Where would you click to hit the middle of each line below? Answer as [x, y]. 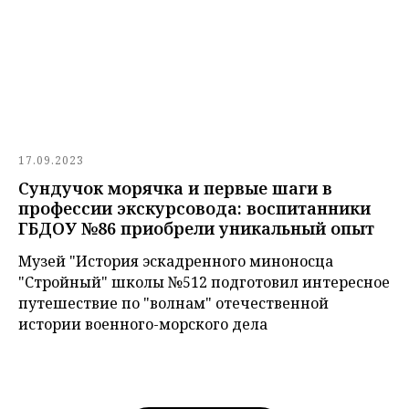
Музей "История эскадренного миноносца [176, 262]
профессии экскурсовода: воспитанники [194, 209]
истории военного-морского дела [143, 325]
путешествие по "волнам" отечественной [173, 304]
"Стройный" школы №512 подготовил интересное [204, 283]
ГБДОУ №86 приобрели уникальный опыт [196, 229]
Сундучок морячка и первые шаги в [175, 189]
